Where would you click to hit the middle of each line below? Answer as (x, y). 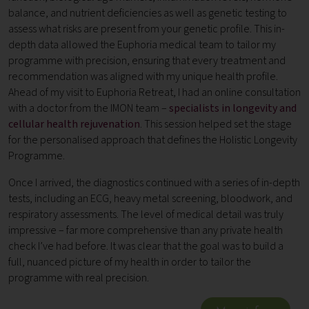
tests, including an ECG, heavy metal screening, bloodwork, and (150, 199)
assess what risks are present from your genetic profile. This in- (147, 29)
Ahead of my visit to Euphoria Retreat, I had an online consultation (154, 93)
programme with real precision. (79, 278)
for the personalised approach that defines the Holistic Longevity (153, 140)
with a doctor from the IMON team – (89, 109)
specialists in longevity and (233, 109)
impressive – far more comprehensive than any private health (146, 231)
